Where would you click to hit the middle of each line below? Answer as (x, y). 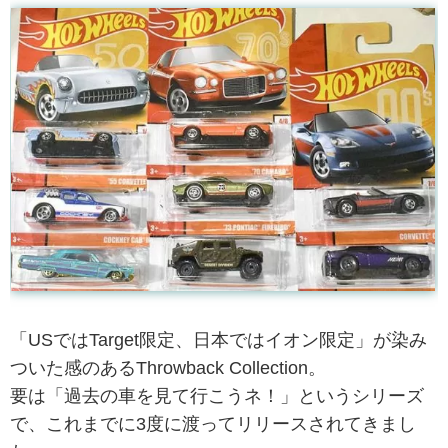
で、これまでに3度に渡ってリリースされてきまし (213, 423)
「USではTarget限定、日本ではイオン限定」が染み (218, 339)
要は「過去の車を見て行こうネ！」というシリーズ (217, 395)
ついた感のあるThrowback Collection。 (168, 367)
